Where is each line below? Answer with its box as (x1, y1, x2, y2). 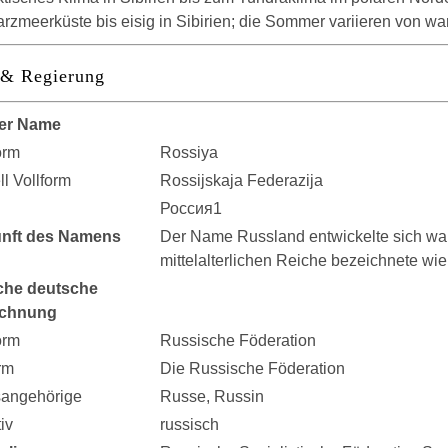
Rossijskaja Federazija (160, 172, 323, 189)
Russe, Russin (160, 388, 264, 405)
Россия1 (160, 200, 222, 217)
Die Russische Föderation (160, 360, 345, 377)
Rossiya (160, 144, 218, 161)
